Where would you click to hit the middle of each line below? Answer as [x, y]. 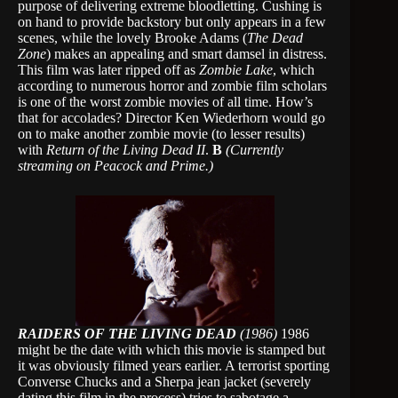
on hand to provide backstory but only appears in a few [172, 22]
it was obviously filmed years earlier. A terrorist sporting [174, 366]
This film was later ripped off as [107, 70]
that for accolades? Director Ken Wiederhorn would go [171, 118]
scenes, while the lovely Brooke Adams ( [132, 38]
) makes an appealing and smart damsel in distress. [187, 54]
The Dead [275, 38]
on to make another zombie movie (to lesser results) [161, 134]
